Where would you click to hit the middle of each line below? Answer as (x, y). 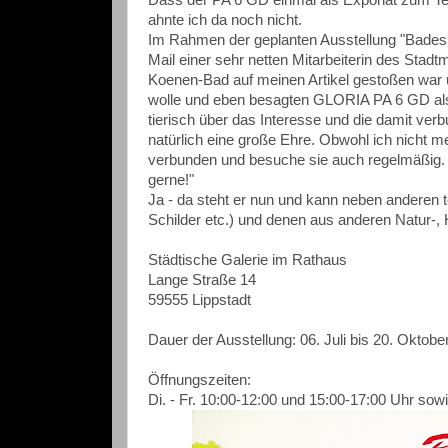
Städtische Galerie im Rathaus (247, 260)
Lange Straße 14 (202, 280)
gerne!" (171, 180)
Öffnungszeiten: (199, 380)
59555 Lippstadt (199, 300)
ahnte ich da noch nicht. (225, 20)
